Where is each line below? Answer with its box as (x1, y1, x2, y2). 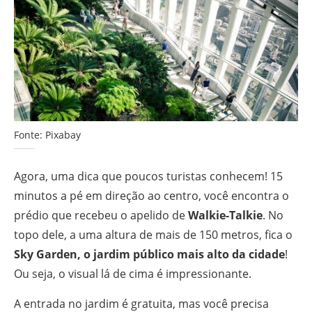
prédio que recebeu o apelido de (14, 207, 188, 223)
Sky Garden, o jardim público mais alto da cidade (14, 246, 285, 262)
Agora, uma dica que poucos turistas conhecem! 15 (14, 168, 283, 184)
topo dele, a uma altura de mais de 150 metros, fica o (14, 226, 292, 242)
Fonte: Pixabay (14, 127, 81, 141)
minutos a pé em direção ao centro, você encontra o (14, 187, 289, 203)
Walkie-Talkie (188, 207, 263, 223)
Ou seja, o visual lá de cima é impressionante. (14, 265, 251, 281)
